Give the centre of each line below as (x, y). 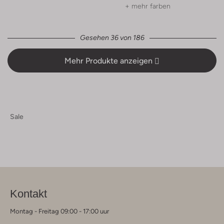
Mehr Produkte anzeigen (109, 61)
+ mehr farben (148, 6)
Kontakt (28, 194)
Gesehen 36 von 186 (112, 38)
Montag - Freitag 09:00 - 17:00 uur (59, 211)
